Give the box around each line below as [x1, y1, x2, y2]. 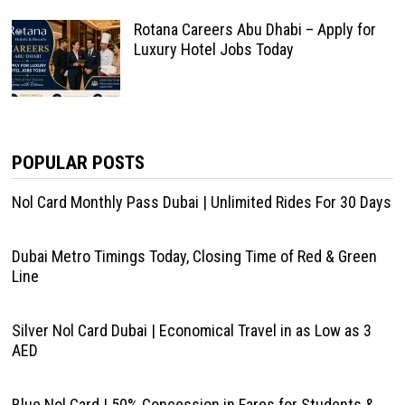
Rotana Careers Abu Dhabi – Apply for [133, 20, 376, 39]
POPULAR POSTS [11, 152, 145, 174]
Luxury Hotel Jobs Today [133, 40, 294, 59]
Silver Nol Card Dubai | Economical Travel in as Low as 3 [11, 321, 372, 340]
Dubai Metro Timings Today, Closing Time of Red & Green [11, 247, 377, 266]
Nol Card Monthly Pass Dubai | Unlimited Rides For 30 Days [11, 193, 391, 212]
